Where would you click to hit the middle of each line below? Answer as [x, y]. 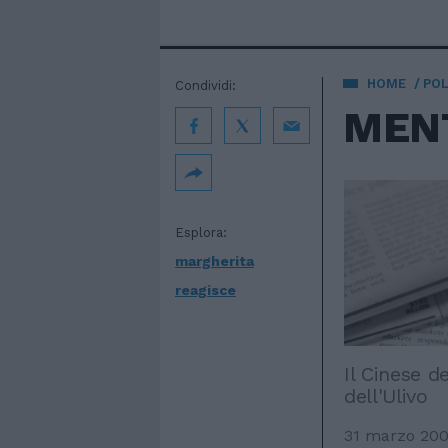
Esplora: [201, 232]
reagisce [205, 290]
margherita [214, 261]
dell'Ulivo [386, 395]
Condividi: [205, 85]
